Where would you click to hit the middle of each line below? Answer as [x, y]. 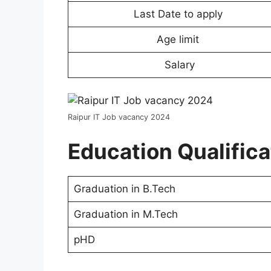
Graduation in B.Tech [124, 188]
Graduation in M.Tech [126, 214]
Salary [179, 64]
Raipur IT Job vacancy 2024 [119, 117]
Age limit [179, 39]
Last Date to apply [179, 14]
